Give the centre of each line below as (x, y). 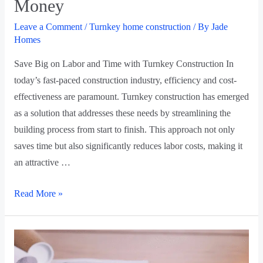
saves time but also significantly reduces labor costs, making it (128, 146)
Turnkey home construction (140, 27)
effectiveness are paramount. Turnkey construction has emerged (131, 96)
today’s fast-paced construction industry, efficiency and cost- (125, 80)
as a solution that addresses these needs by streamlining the (122, 113)
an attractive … (42, 162)
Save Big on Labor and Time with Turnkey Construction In (124, 63)
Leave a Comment (48, 27)
